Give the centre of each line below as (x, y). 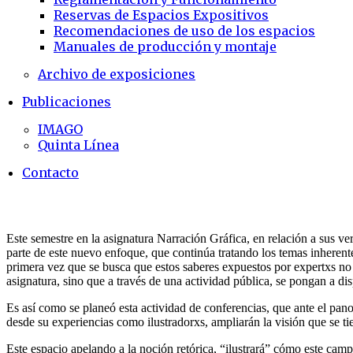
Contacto (50, 173)
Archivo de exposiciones (117, 74)
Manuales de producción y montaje (165, 46)
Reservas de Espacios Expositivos (161, 15)
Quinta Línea (78, 145)
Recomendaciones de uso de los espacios (184, 31)
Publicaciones (67, 102)
